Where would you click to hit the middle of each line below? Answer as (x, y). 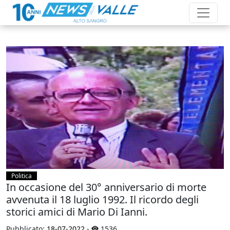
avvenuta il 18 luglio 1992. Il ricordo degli (102, 199)
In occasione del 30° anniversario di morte (106, 187)
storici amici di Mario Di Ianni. (77, 212)
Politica (22, 176)
